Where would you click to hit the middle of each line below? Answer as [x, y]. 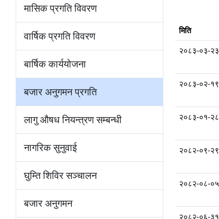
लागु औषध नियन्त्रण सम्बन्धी [73, 120]
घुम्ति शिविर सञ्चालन [60, 175]
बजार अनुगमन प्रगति [60, 92]
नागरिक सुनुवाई [50, 148]
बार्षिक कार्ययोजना [55, 64]
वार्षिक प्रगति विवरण [60, 36]
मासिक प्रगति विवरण [60, 8]
